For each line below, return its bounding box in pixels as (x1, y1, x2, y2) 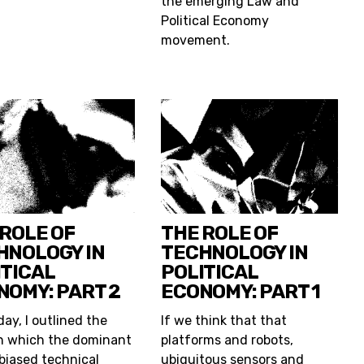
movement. (161, 32, 231, 48)
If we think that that (161, 313, 288, 329)
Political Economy (161, 12, 270, 28)
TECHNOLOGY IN (161, 241, 308, 265)
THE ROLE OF (161, 222, 278, 245)
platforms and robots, (161, 332, 294, 349)
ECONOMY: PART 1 (161, 280, 321, 304)
